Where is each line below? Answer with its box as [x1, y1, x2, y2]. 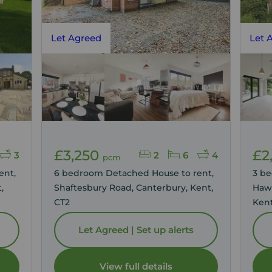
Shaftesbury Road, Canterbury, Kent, [54, 182, 214, 193]
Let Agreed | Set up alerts [78, 224, 194, 236]
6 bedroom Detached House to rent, [54, 168, 217, 178]
